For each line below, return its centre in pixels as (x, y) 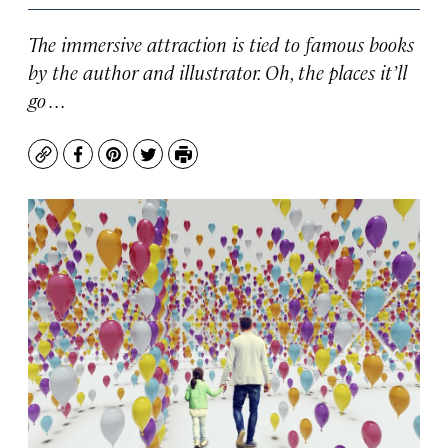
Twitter (175, 164)
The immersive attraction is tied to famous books (221, 43)
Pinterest (148, 164)
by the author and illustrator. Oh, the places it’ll (217, 71)
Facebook (114, 164)
